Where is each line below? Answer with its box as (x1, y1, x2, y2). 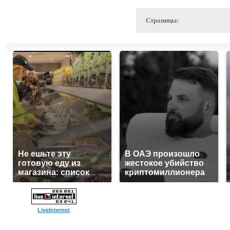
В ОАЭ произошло (125, 149, 200, 158)
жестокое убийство (125, 159, 204, 167)
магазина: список (18, 168, 89, 177)
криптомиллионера (125, 168, 205, 177)
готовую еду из (18, 159, 81, 167)
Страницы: (146, 16, 179, 24)
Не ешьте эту (18, 149, 71, 158)
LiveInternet (37, 207, 70, 213)
